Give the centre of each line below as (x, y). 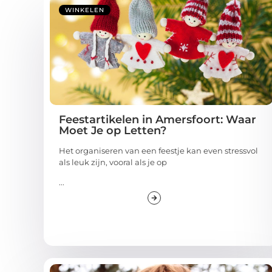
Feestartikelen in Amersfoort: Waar (158, 120)
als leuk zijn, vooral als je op (113, 162)
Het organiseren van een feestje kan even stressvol (158, 151)
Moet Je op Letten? (113, 131)
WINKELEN (85, 10)
